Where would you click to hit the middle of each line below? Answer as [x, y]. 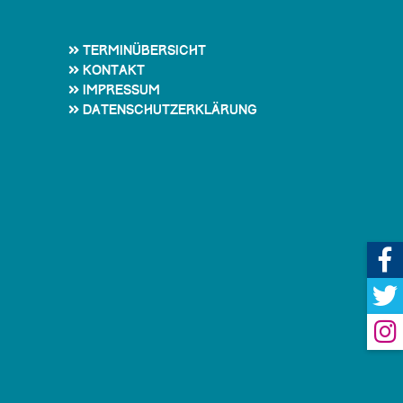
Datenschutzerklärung [170, 109]
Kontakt [113, 70]
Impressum [121, 90]
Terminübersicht [144, 50]
